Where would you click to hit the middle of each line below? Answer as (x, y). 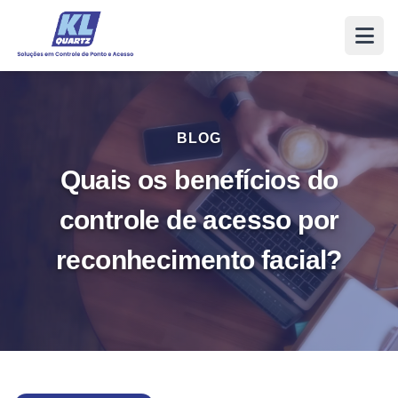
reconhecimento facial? (199, 260)
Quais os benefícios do (199, 180)
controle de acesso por (199, 220)
